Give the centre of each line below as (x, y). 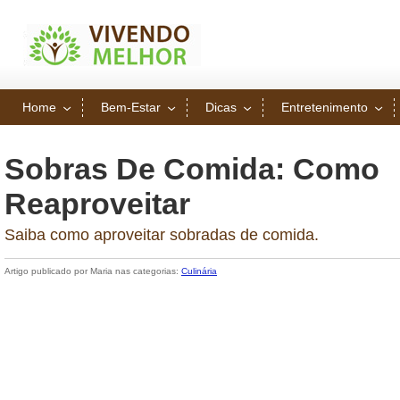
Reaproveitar (97, 204)
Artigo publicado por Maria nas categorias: (93, 271)
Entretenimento (325, 107)
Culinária (199, 271)
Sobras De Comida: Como (192, 169)
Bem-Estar (131, 107)
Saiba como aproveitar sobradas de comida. (162, 235)
